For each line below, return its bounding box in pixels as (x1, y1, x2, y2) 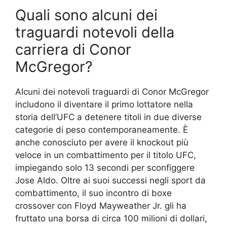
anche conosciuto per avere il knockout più (15, 137, 188, 148)
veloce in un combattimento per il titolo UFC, (15, 150, 196, 161)
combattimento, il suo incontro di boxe (15, 188, 172, 199)
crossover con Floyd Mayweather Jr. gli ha (15, 201, 186, 211)
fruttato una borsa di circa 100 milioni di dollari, (15, 213, 207, 224)
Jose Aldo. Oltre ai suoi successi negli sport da (15, 175, 206, 186)
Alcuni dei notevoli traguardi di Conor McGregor (15, 87, 209, 97)
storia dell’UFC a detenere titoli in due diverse (15, 112, 202, 123)
